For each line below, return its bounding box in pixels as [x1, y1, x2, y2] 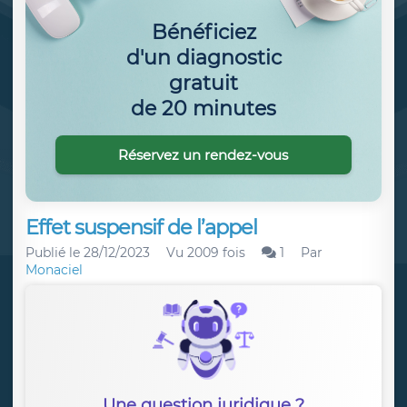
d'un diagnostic [125, 45, 282, 70]
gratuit [169, 70, 238, 95]
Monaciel [25, 262, 83, 278]
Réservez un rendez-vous [118, 145, 289, 164]
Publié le [25, 244, 84, 261]
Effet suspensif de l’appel [25, 214, 257, 240]
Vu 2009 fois [166, 244, 245, 261]
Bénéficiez [151, 19, 256, 45]
